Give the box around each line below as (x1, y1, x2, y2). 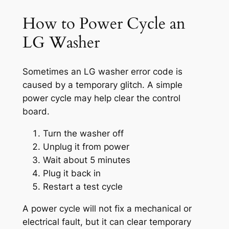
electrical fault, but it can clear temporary (22, 216, 191, 227)
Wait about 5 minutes (42, 155, 130, 166)
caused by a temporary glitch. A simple (22, 80, 182, 90)
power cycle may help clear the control (22, 93, 180, 104)
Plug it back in (42, 168, 101, 179)
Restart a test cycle (42, 181, 123, 192)
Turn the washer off (42, 128, 124, 139)
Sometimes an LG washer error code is (22, 66, 182, 77)
